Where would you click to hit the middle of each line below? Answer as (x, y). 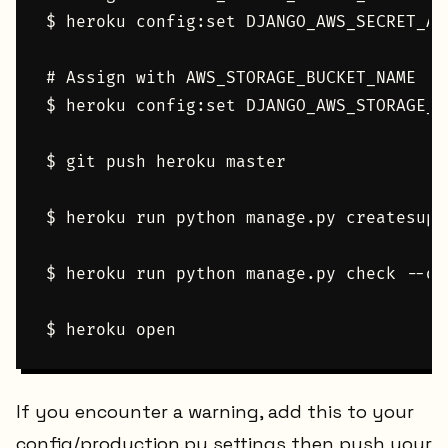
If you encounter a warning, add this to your (215, 411)
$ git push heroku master (166, 162)
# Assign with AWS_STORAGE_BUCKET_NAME (231, 78)
